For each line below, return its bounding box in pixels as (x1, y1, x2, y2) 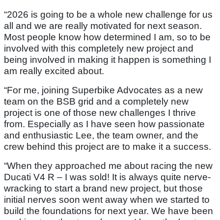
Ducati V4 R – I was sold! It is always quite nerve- (4, 172, 211, 183)
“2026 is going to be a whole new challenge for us (4, 9, 213, 20)
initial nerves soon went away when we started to (4, 194, 210, 205)
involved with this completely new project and (4, 43, 193, 54)
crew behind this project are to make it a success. (4, 141, 211, 152)
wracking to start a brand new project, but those (4, 183, 203, 194)
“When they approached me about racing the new (4, 161, 213, 171)
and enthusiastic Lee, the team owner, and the (4, 130, 198, 141)
